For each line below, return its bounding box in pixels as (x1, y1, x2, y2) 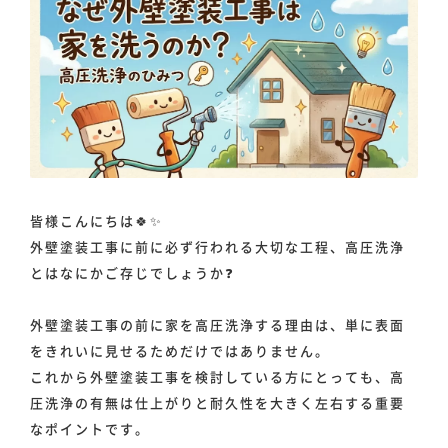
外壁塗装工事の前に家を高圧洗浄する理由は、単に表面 (30, 315, 405, 335)
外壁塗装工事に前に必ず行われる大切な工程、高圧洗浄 (30, 237, 405, 257)
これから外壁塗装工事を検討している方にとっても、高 (30, 367, 405, 387)
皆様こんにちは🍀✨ (30, 211, 163, 231)
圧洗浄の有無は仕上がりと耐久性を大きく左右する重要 (30, 393, 405, 413)
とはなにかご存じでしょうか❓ (30, 263, 235, 283)
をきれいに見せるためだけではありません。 (30, 341, 330, 361)
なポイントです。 (30, 419, 150, 439)
